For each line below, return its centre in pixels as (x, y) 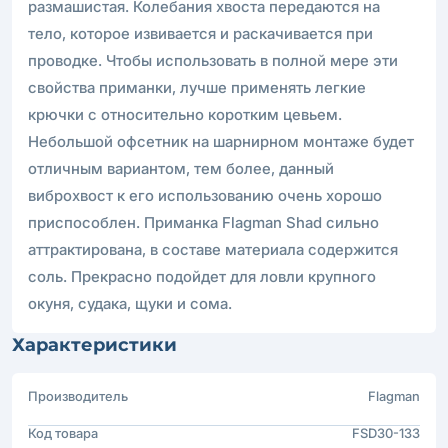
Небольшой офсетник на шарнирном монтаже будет (221, 141)
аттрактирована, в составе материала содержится (213, 249)
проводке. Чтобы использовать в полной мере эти (213, 60)
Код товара (63, 432)
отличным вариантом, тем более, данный (181, 168)
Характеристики (94, 344)
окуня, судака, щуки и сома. (130, 303)
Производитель (78, 395)
